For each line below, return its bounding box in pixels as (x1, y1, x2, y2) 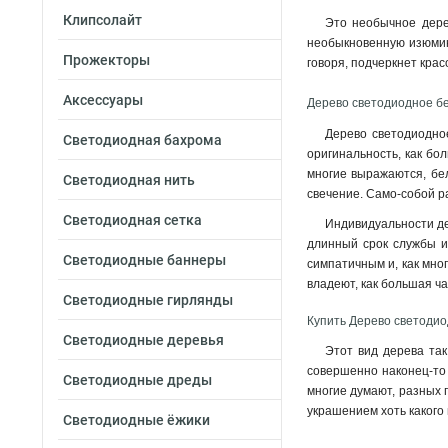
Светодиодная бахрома (63, 132, 222, 148)
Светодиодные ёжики (63, 412, 210, 428)
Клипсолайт (63, 12, 142, 28)
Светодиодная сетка (63, 212, 202, 228)
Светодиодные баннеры (63, 252, 226, 268)
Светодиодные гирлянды (63, 292, 233, 308)
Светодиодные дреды (63, 372, 212, 388)
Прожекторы (63, 52, 150, 68)
